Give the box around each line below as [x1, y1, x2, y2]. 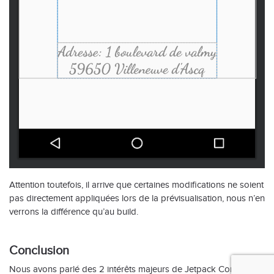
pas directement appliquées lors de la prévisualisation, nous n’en [9, 193, 265, 203]
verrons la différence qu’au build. [9, 206, 138, 217]
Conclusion [9, 243, 69, 257]
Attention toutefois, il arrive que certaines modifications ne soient [9, 179, 264, 190]
